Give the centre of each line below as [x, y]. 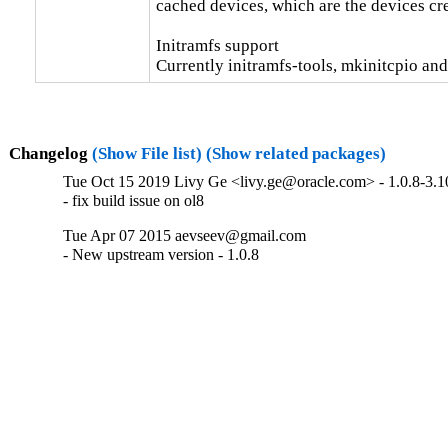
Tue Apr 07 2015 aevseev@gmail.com [185, 236]
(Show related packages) [295, 153]
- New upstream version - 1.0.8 [161, 255]
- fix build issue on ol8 [134, 201]
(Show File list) [146, 153]
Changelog [50, 153]
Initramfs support [217, 45]
